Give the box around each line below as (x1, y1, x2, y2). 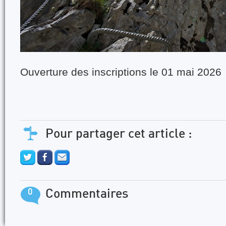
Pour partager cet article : (45, 128, 192, 141)
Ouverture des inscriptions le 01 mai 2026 (20, 66, 221, 78)
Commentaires (45, 188, 128, 201)
